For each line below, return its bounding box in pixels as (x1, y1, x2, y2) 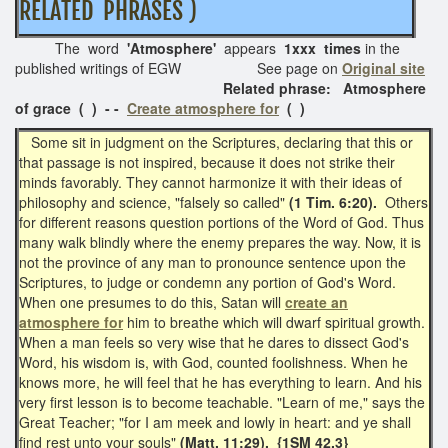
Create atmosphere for (127, 97, 279, 118)
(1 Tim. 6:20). (289, 191, 385, 212)
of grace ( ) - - (15, 97, 127, 118)
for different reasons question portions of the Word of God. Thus (19, 211, 424, 232)
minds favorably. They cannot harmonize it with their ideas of (19, 171, 402, 192)
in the (361, 37, 400, 58)
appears (216, 37, 284, 58)
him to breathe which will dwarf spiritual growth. (127, 311, 425, 332)
